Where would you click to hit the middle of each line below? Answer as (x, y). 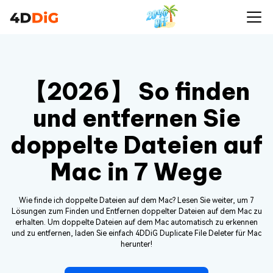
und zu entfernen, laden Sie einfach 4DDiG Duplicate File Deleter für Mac (136, 233)
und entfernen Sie (136, 118)
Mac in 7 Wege (136, 172)
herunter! (136, 244)
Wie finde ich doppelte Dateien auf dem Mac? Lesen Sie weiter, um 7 (136, 200)
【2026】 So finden (136, 91)
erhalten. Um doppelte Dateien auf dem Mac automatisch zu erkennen (136, 222)
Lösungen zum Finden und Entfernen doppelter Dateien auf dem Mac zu (136, 211)
